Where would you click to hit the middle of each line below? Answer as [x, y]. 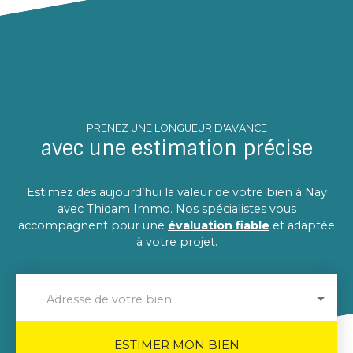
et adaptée [302, 225]
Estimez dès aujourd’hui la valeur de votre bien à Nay [176, 192]
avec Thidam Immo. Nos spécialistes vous [176, 208]
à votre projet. [176, 242]
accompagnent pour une [93, 225]
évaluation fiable [219, 225]
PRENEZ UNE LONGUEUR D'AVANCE [176, 128]
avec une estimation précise [176, 148]
